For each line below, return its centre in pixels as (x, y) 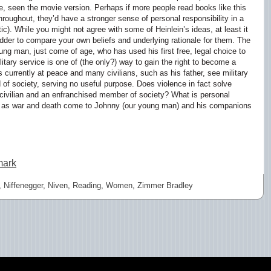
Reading (87, 185)
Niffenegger (23, 185)
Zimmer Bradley (165, 185)
